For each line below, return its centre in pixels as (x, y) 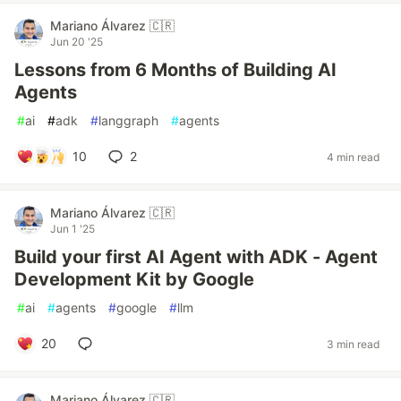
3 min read (353, 344)
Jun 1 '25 (73, 229)
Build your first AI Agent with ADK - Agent (196, 257)
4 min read (353, 157)
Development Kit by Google (134, 279)
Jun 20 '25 (77, 42)
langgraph (128, 120)
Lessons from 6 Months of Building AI (175, 70)
